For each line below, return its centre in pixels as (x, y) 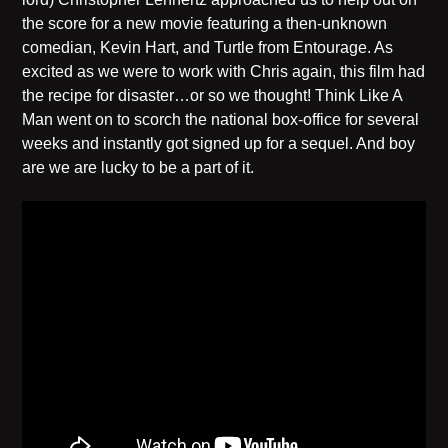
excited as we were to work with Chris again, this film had (224, 71)
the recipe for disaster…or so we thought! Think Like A (212, 95)
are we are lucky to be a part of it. (138, 167)
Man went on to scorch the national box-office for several (221, 119)
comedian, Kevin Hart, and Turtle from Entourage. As (208, 47)
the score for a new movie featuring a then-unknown (205, 23)
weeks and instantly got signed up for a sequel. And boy (219, 143)
